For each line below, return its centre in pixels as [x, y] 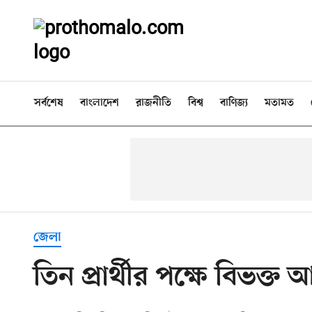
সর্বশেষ [49, 103]
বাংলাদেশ [100, 103]
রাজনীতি [154, 103]
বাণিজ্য [234, 103]
